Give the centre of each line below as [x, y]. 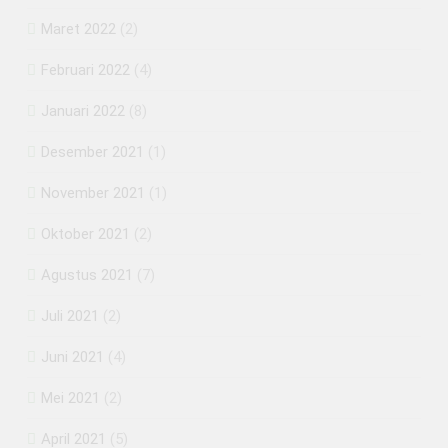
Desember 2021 [92, 151]
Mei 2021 [70, 397]
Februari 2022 [85, 69]
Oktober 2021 [85, 233]
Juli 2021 [70, 315]
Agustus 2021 [87, 274]
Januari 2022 [83, 110]
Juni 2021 [72, 356]
